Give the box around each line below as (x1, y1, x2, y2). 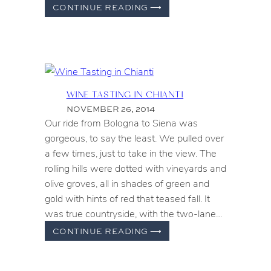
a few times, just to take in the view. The (44, 146, 217, 160)
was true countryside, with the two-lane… (44, 206, 222, 221)
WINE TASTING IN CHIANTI (66, 88, 184, 100)
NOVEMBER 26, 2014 (66, 103, 155, 115)
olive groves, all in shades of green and (44, 176, 209, 191)
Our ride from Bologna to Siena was (44, 116, 198, 130)
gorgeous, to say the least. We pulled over (44, 131, 224, 145)
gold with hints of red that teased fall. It (44, 191, 210, 206)
